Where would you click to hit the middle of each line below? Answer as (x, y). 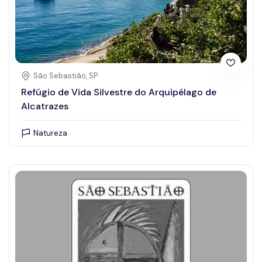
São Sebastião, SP (65, 75)
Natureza (50, 133)
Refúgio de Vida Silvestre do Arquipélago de (119, 92)
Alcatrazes (45, 106)
